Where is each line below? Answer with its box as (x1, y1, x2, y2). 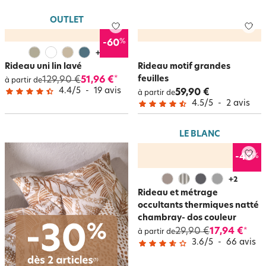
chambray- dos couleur (138, 214, 236, 223)
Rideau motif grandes (138, 62, 230, 71)
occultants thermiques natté (138, 201, 259, 210)
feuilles (138, 74, 169, 84)
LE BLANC (179, 130, 220, 139)
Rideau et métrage (138, 189, 218, 198)
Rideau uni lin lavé (5, 62, 82, 71)
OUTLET (49, 15, 84, 25)
